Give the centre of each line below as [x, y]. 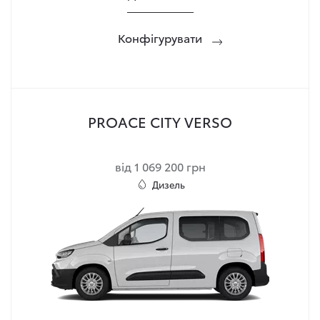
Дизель [169, 184]
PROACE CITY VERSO [160, 121]
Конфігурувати [160, 37]
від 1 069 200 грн [160, 166]
